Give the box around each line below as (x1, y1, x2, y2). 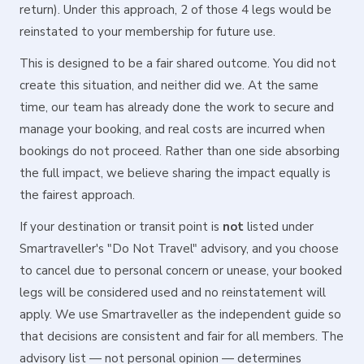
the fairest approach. (19, 187, 135, 203)
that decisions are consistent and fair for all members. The (19, 328, 344, 344)
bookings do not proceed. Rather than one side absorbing (19, 143, 340, 159)
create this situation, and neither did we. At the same (19, 77, 318, 93)
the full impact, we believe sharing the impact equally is (19, 165, 331, 181)
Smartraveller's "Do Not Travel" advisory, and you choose (19, 240, 339, 257)
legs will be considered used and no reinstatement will (19, 284, 326, 301)
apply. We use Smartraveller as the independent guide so (19, 306, 341, 323)
